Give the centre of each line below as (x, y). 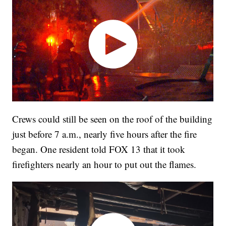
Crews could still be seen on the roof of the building (112, 119)
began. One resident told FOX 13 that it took (99, 149)
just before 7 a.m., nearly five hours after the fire (105, 134)
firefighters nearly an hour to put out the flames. (104, 164)
